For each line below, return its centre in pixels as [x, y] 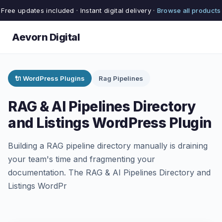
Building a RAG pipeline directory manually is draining [108, 146]
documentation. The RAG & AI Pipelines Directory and [109, 172]
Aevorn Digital [46, 37]
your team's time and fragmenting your [82, 159]
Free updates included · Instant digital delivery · [79, 10]
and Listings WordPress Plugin [110, 123]
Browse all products [189, 10]
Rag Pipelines [121, 78]
